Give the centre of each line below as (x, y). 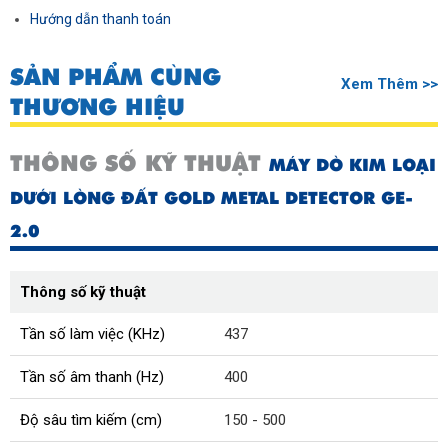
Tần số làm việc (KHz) (92, 334)
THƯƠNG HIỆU (97, 107)
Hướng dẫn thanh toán (100, 19)
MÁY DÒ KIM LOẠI (352, 165)
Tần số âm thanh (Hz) (92, 377)
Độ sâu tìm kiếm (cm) (91, 420)
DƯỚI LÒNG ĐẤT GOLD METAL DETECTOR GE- (211, 198)
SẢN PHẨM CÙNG (115, 77)
